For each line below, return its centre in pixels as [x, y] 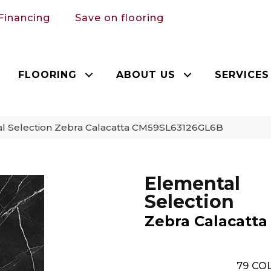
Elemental [192, 183]
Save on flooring [119, 18]
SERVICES [242, 74]
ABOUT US [146, 74]
